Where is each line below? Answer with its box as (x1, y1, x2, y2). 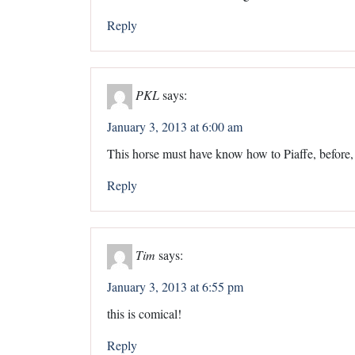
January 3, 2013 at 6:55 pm (107, 277, 243, 295)
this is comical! (107, 304, 181, 322)
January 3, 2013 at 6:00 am (107, 117, 242, 135)
